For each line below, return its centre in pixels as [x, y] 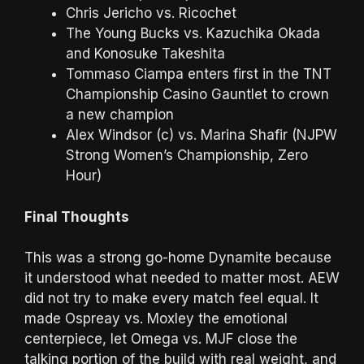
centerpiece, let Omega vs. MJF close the [161, 339]
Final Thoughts [77, 217]
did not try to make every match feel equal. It [171, 298]
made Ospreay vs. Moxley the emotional [156, 318]
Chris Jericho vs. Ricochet [151, 13]
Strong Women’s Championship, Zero [187, 155]
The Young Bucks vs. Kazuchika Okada [193, 33]
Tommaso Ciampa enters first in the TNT [199, 74]
